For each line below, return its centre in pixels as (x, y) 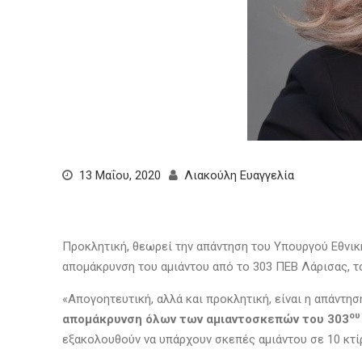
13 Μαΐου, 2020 (120, 175)
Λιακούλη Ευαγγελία (239, 175)
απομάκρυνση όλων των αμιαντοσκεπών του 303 (206, 319)
